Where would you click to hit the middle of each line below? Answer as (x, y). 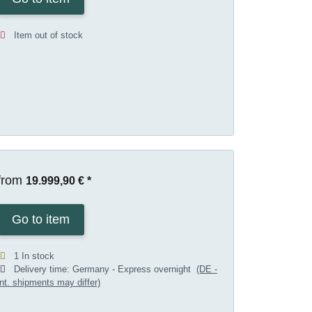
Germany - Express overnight (134, 269)
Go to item (40, 219)
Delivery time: (43, 269)
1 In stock (34, 256)
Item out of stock (48, 36)
